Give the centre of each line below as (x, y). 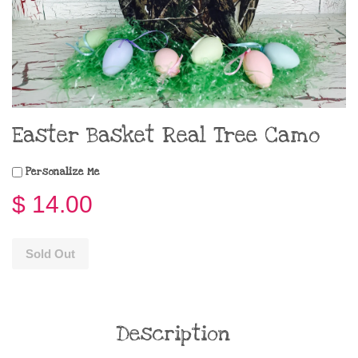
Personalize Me (61, 171)
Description (173, 334)
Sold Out (50, 253)
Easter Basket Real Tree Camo (166, 135)
